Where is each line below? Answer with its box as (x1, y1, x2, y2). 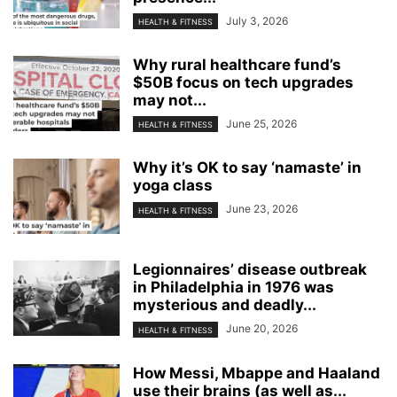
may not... (133, 91, 206, 110)
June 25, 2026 (226, 117, 297, 131)
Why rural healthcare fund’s (133, 56, 341, 74)
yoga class (133, 176, 213, 195)
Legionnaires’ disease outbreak (133, 261, 367, 279)
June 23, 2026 (226, 202, 298, 216)
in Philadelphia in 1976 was (133, 278, 334, 297)
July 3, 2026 (226, 14, 288, 27)
